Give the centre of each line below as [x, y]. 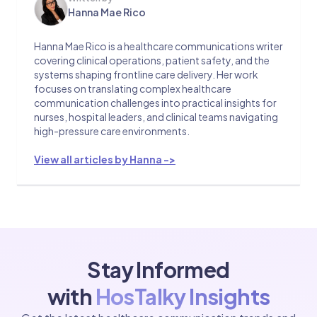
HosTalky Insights [183, 296]
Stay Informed [158, 270]
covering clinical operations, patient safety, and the [152, 60]
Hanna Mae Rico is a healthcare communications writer [158, 46]
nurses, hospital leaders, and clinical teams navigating [156, 117]
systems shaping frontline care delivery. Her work [146, 74]
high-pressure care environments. [112, 131]
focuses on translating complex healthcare [133, 88]
